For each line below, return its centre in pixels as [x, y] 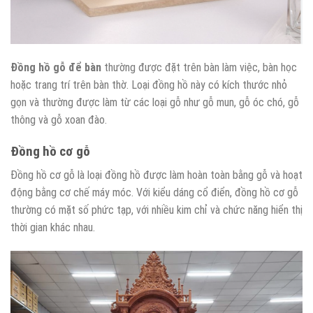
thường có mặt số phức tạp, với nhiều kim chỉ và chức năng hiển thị [156, 210]
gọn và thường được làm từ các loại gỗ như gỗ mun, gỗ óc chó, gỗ [155, 102]
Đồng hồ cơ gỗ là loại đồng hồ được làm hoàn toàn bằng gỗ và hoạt [156, 175]
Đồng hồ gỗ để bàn [56, 67]
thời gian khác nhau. [53, 228]
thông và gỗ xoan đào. [59, 119]
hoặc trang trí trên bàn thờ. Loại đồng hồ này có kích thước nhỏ [149, 85]
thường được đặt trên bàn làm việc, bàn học [199, 67]
